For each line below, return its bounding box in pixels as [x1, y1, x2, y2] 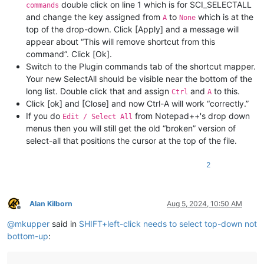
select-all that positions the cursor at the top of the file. [26, 135, 237, 146]
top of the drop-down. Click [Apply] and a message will [26, 24, 239, 34]
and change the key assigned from [26, 11, 163, 22]
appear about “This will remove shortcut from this [26, 36, 215, 47]
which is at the [196, 11, 253, 22]
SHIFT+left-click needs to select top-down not [79, 218, 257, 229]
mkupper [15, 218, 49, 229]
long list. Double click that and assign [26, 85, 171, 96]
